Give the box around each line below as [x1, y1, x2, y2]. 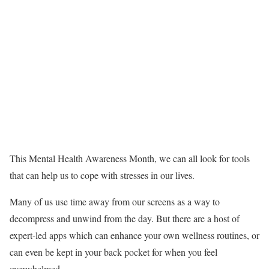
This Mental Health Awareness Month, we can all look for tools [10, 152, 250, 165]
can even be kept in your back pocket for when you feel [10, 246, 217, 258]
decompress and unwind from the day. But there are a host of [10, 212, 240, 225]
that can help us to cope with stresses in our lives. [10, 169, 198, 181]
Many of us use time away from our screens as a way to [10, 195, 220, 208]
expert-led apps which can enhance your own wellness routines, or [10, 229, 259, 241]
